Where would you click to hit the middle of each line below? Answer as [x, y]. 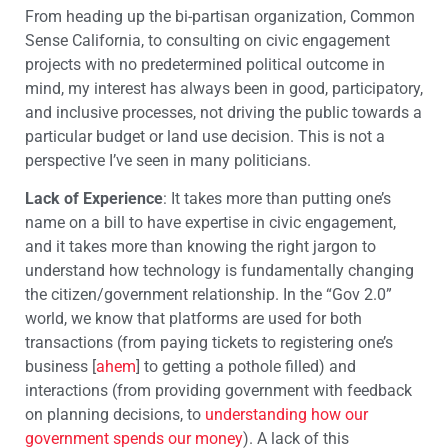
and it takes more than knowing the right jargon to [200, 247]
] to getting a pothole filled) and [246, 367]
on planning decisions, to [115, 415]
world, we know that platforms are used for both [193, 319]
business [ [60, 367]
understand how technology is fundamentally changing [219, 271]
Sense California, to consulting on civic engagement [207, 40]
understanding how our [286, 415]
